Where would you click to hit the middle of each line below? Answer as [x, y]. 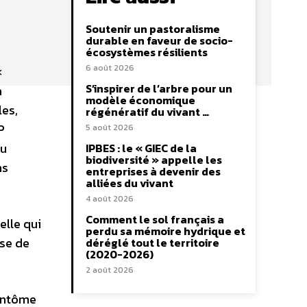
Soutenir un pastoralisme [153, 29]
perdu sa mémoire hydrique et [165, 231]
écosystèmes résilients [147, 52]
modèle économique [140, 100]
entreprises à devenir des [153, 171]
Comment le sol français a [155, 219]
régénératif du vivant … [147, 112]
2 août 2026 [110, 270]
